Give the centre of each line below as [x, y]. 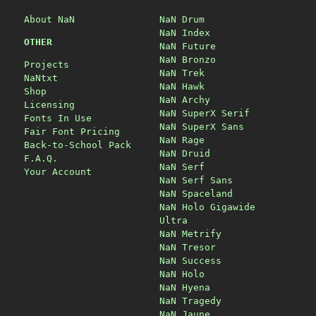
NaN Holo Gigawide [207, 207]
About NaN [49, 19]
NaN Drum [182, 19]
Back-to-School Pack [78, 145]
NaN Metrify [190, 233]
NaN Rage [182, 140]
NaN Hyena [185, 287]
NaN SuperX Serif [205, 113]
